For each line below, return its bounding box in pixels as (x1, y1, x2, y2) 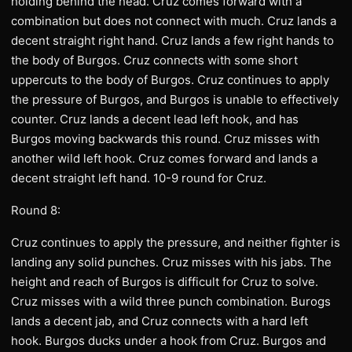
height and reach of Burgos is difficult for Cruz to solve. (11, 274, 318, 289)
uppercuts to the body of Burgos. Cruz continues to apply (11, 72, 329, 87)
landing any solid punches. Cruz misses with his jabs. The (11, 255, 332, 269)
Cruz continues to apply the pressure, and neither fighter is (11, 235, 340, 250)
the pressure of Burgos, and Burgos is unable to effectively (11, 92, 339, 107)
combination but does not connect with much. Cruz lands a (11, 13, 336, 28)
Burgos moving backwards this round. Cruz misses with (11, 131, 320, 146)
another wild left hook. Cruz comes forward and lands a (11, 151, 317, 166)
